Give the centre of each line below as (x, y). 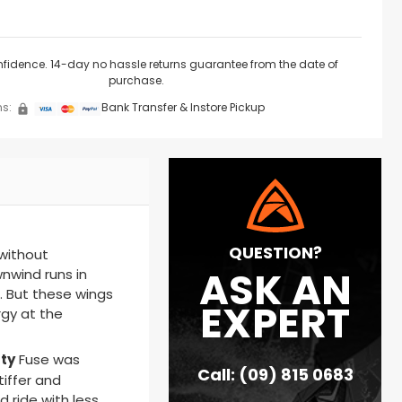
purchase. (136, 82)
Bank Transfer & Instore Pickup (184, 109)
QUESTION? (275, 255)
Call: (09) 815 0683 (275, 376)
